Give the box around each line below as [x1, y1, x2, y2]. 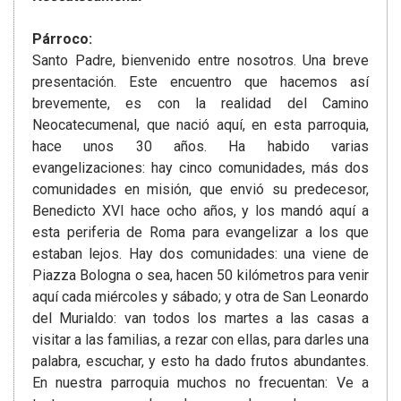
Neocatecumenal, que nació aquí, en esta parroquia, [32, 116, 369, 134]
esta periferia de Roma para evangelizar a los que [32, 224, 369, 242]
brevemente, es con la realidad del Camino [32, 95, 369, 113]
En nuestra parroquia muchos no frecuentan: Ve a [32, 374, 369, 392]
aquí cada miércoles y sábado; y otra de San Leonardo [32, 288, 369, 306]
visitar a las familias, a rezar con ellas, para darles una [32, 331, 369, 349]
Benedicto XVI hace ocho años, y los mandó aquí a [32, 202, 369, 220]
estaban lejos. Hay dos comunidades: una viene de [32, 245, 369, 263]
